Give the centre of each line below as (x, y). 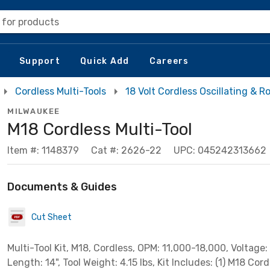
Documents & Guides (62, 187)
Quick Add (105, 61)
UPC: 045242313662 (220, 150)
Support (40, 61)
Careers (169, 61)
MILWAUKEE (34, 111)
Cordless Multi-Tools (61, 91)
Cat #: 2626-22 (126, 150)
